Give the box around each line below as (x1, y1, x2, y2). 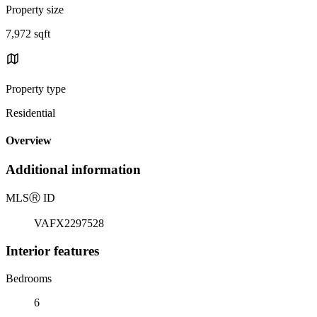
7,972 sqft (6, 27, 50, 40)
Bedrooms (6, 272, 52, 284)
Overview (6, 134, 52, 147)
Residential (6, 106, 55, 119)
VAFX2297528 (34, 217, 104, 230)
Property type (6, 82, 66, 95)
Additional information (6, 162, 141, 178)
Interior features (6, 243, 99, 258)
